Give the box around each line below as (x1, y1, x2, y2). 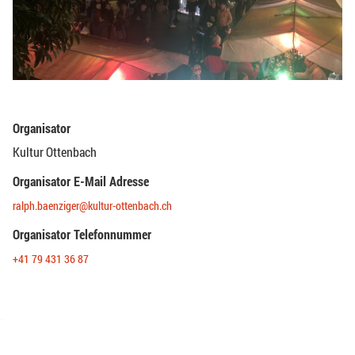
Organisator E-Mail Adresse (13, 173, 149, 190)
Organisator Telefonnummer (13, 225, 151, 242)
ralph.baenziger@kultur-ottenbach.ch (13, 197, 172, 213)
